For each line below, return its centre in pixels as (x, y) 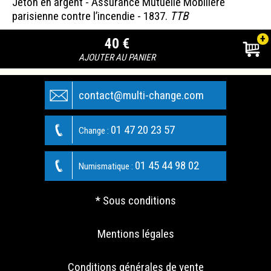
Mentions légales (135, 233)
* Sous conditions (135, 200)
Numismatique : (107, 166)
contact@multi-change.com (141, 95)
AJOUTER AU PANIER (117, 57)
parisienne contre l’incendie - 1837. (91, 16)
